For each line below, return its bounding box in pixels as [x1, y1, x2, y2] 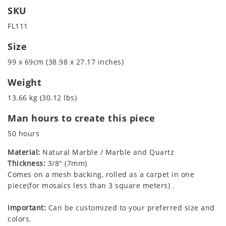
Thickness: [8, 158, 45, 168]
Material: [8, 147, 40, 157]
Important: [8, 203, 46, 213]
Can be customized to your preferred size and [46, 203, 215, 213]
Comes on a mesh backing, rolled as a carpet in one [8, 169, 194, 180]
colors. [8, 214, 32, 224]
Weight [8, 76, 41, 89]
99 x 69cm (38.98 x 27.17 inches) [8, 57, 124, 67]
